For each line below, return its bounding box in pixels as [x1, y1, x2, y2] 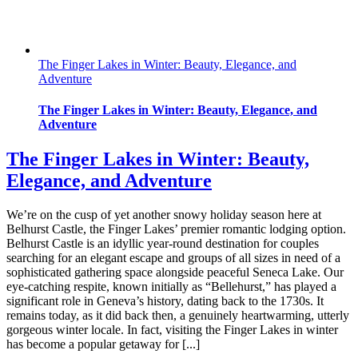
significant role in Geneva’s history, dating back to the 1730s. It [6, 294, 324, 308]
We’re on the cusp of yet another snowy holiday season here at [6, 208, 321, 222]
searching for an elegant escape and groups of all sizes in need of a [6, 251, 340, 265]
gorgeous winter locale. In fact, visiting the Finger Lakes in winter [6, 323, 338, 337]
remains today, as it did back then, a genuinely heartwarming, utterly [6, 308, 349, 323]
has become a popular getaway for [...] [6, 337, 200, 352]
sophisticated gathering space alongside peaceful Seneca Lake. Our [6, 265, 344, 280]
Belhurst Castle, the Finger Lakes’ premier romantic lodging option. [6, 222, 346, 237]
